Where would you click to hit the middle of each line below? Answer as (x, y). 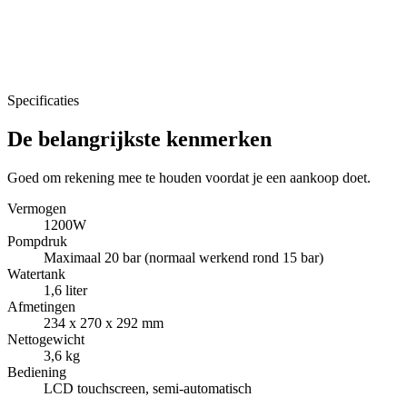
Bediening (37, 372)
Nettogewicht (46, 339)
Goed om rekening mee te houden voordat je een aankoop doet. (189, 177)
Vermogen (37, 208)
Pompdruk (37, 241)
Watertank (36, 273)
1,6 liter (65, 290)
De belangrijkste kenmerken (139, 139)
